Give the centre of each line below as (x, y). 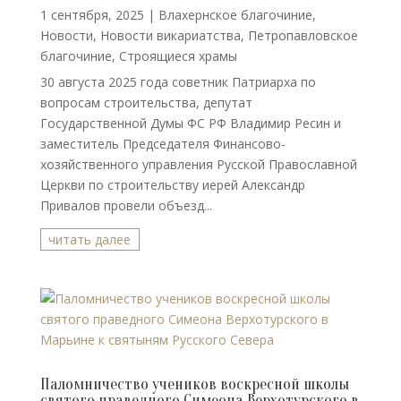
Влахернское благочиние (235, 15)
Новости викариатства (170, 35)
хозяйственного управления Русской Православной (198, 164)
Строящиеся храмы (178, 56)
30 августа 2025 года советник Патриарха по (178, 82)
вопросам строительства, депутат (146, 102)
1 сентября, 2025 (92, 15)
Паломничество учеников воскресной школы (194, 384)
